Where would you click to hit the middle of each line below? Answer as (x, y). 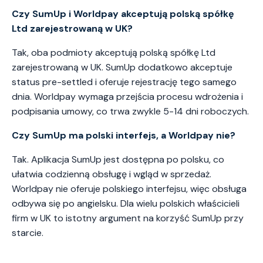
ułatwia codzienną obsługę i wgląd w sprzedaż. (112, 174)
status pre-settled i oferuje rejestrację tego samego (124, 82)
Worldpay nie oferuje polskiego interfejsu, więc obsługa (129, 189)
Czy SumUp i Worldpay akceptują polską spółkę (123, 14)
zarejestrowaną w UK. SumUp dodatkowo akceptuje (122, 68)
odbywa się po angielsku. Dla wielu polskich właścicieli (126, 204)
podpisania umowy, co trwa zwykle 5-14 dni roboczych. (130, 112)
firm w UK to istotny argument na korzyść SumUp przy (128, 218)
